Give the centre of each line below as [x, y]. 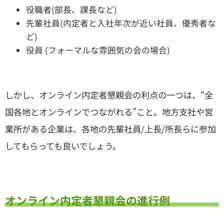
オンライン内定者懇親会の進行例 [87, 200]
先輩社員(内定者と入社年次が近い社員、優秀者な [121, 23]
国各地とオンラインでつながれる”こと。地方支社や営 [109, 112]
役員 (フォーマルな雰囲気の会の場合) [98, 50]
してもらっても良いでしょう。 [63, 146]
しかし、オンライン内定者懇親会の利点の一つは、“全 [109, 95]
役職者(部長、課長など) [71, 9]
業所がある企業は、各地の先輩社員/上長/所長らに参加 [110, 129]
